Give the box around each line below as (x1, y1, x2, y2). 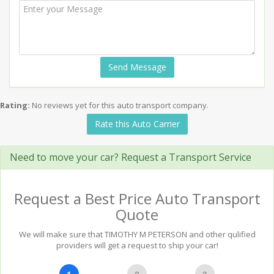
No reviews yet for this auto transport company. (32, 100, 209, 111)
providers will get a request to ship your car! (56, 240, 218, 251)
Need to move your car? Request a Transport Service (10, 150, 251, 164)
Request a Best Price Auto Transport (13, 188, 261, 209)
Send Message (108, 61, 166, 73)
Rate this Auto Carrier (94, 118, 180, 130)
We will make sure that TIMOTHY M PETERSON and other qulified (18, 229, 256, 240)
